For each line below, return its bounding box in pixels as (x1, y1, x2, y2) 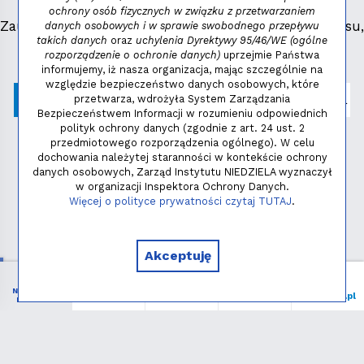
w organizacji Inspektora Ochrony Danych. (75, 180, 289, 193)
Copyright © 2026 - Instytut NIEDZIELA (73, 201, 291, 215)
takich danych (37, 33, 107, 46)
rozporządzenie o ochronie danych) (45, 48, 220, 61)
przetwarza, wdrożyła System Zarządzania (74, 92, 290, 105)
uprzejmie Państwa (220, 48, 319, 61)
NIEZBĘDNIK (11, 287, 61, 295)
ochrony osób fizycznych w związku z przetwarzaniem (49, 4, 315, 17)
